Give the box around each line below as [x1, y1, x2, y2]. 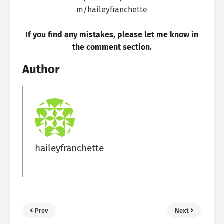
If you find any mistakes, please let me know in [25, 30, 198, 39]
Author [22, 62, 60, 76]
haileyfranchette [35, 142, 104, 154]
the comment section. [72, 42, 152, 52]
